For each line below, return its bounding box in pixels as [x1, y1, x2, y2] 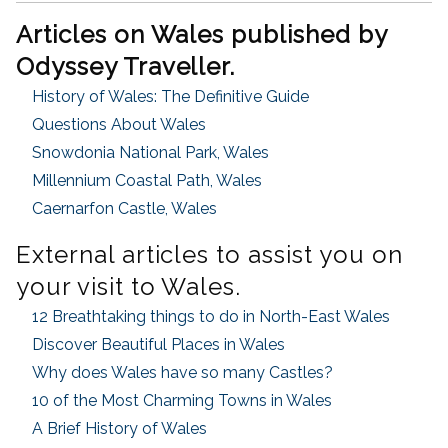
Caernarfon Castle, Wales [32, 199, 217, 219]
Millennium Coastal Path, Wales [32, 171, 262, 191]
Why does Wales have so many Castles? [32, 363, 333, 383]
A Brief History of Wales [32, 419, 207, 439]
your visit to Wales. [16, 272, 242, 302]
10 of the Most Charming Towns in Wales [32, 391, 332, 411]
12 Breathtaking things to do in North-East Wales [32, 307, 390, 327]
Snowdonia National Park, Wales [32, 143, 269, 163]
